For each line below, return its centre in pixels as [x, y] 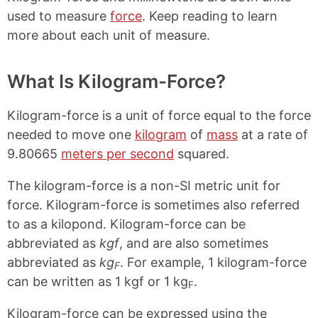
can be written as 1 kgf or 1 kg [98, 281]
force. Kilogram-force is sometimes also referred [153, 205]
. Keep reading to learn [210, 16]
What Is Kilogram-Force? [116, 81]
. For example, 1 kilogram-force [213, 262]
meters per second [117, 154]
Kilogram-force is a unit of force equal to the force [159, 115]
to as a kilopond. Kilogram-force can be [126, 224]
